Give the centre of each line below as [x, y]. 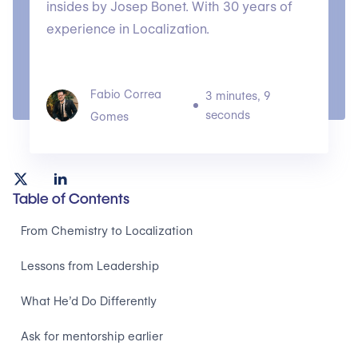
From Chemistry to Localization [107, 231]
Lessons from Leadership [90, 266]
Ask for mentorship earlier [92, 336]
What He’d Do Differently [89, 301]
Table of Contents [71, 199]
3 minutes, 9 [238, 96]
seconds [228, 115]
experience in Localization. [127, 29]
